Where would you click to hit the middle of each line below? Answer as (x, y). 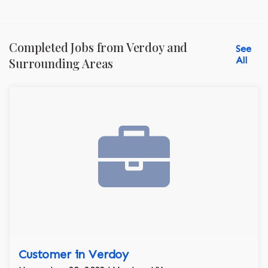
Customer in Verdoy (74, 255)
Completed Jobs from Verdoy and (98, 47)
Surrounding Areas (61, 63)
